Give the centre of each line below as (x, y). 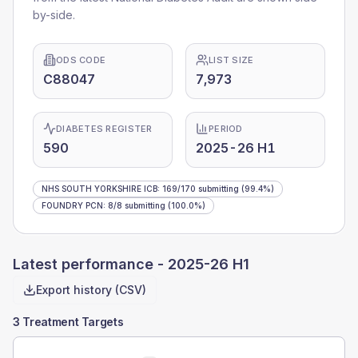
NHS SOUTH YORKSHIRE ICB (99, 189)
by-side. (54, 15)
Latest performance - (90, 264)
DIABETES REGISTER (104, 129)
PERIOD (226, 129)
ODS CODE (81, 60)
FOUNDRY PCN (72, 205)
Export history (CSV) (91, 290)
